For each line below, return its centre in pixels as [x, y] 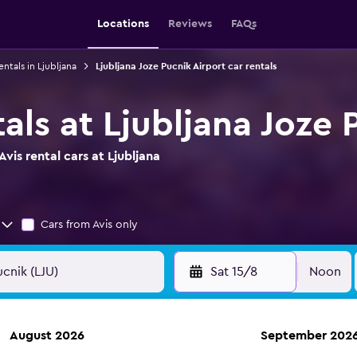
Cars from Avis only [89, 225]
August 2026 [47, 335]
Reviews [190, 24]
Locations [123, 24]
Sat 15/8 [233, 272]
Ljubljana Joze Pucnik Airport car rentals [186, 66]
